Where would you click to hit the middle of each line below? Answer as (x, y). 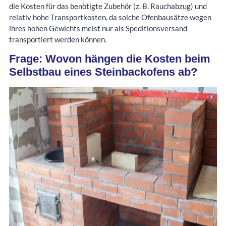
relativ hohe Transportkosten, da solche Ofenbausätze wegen (110, 17)
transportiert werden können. (58, 39)
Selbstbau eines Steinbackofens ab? (103, 72)
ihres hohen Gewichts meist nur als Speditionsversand (98, 28)
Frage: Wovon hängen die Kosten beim (110, 59)
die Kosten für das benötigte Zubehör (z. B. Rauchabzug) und (108, 6)
